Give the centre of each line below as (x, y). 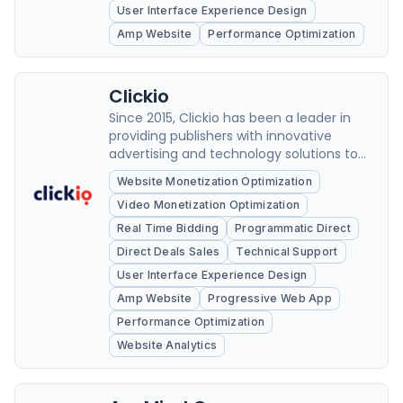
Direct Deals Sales (169, 251)
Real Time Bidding (168, 228)
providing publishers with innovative (220, 136)
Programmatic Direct (293, 228)
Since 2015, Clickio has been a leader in (230, 118)
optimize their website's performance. (228, 172)
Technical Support (287, 251)
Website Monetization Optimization (215, 181)
